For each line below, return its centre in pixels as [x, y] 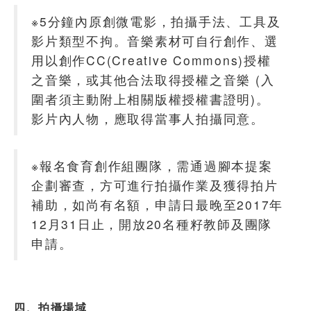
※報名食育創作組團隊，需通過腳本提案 [152, 165]
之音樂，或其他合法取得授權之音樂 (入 [153, 79]
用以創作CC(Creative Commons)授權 [151, 60]
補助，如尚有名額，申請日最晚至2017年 [157, 204]
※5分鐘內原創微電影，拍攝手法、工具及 [156, 21]
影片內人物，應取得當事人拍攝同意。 [148, 118]
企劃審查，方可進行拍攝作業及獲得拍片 [155, 185]
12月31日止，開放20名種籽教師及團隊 [152, 224]
